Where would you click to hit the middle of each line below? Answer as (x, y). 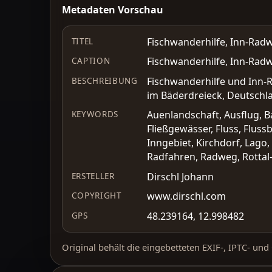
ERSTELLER (93, 176)
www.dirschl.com (186, 196)
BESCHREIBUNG (104, 80)
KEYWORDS (95, 114)
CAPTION (91, 61)
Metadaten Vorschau (113, 9)
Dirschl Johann (180, 176)
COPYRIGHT (96, 196)
